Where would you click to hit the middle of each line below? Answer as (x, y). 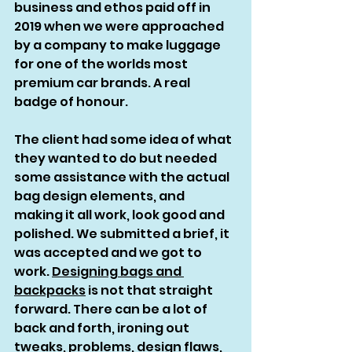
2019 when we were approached (120, 27)
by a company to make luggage (119, 46)
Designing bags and (118, 272)
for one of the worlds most (102, 64)
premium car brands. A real (103, 83)
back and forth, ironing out (103, 328)
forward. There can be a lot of (112, 310)
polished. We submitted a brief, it (123, 234)
